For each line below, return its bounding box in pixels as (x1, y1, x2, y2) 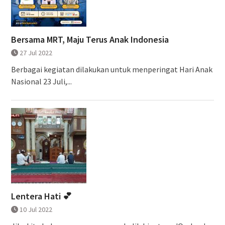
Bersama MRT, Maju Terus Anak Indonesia (11, 33, 169, 45)
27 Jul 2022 (19, 48, 52, 57)
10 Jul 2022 (19, 204, 52, 214)
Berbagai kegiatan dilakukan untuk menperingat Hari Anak (11, 64, 212, 74)
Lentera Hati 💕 (11, 190, 72, 202)
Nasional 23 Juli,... (11, 76, 72, 86)
